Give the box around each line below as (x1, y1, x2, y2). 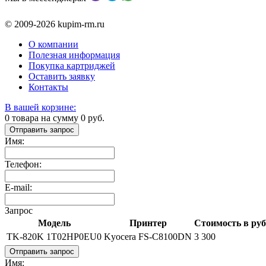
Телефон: (5, 159, 42, 169)
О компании (28, 39, 78, 49)
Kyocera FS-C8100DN (104, 231, 192, 242)
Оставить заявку (28, 71, 95, 81)
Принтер (129, 217, 167, 228)
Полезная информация (28, 49, 120, 60)
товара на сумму (9, 112, 81, 123)
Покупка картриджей (28, 60, 115, 71)
